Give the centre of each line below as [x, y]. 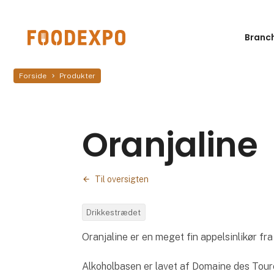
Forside [33, 76]
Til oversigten [122, 180]
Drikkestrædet [114, 212]
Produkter [78, 76]
